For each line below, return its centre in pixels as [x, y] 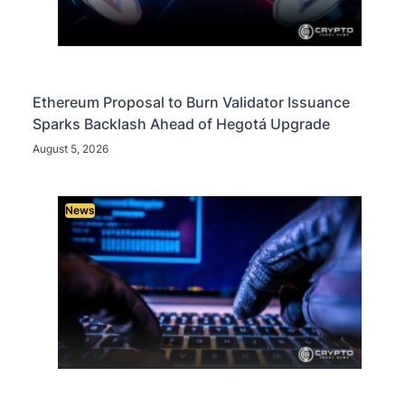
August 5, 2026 [71, 148]
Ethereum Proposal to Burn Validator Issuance [191, 102]
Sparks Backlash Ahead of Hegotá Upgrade [181, 123]
